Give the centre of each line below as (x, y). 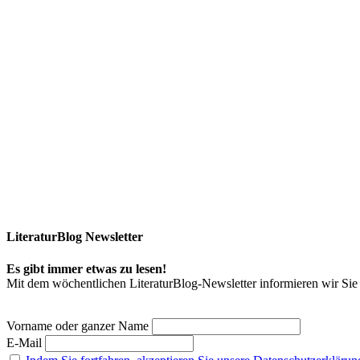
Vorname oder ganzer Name (78, 325)
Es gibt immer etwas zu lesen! (86, 268)
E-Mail (24, 342)
